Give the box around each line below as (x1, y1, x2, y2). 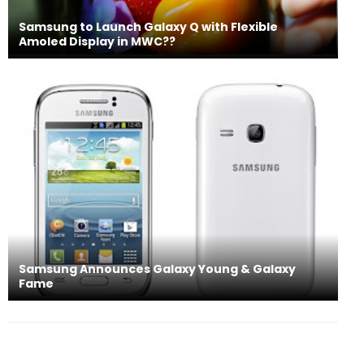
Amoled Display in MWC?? (19, 33, 175, 50)
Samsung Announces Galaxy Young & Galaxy (19, 260, 296, 277)
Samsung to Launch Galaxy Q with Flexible (19, 19, 278, 36)
